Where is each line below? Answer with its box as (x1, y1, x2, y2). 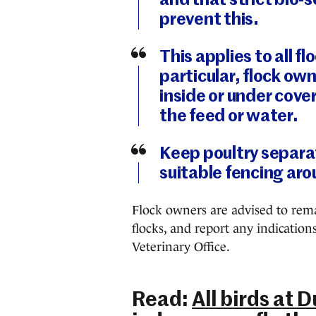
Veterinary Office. (132, 240, 230, 254)
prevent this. (159, 11, 259, 28)
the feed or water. (159, 108, 298, 125)
